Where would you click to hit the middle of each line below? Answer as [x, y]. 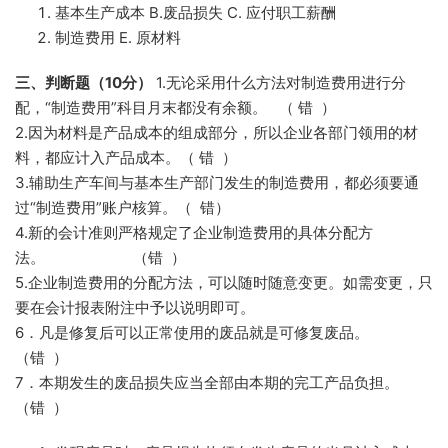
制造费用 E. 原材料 [118, 37]
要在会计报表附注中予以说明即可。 [135, 307]
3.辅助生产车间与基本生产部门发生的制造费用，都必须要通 [217, 182]
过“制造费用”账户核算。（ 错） [122, 207]
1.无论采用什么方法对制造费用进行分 [279, 82]
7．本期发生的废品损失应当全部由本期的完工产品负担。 [217, 382]
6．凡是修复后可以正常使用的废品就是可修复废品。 [210, 332]
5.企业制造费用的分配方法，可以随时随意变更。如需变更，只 [224, 282]
